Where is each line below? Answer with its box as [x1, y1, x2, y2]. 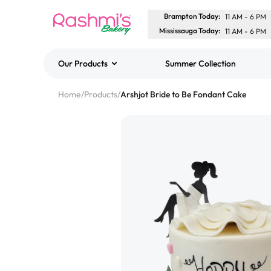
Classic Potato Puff [120, 103, 201, 115]
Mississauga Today [159, 26, 218, 35]
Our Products [58, 58, 108, 69]
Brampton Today [164, 11, 218, 21]
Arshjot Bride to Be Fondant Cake [120, 89, 246, 100]
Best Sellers [63, 69, 114, 81]
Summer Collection [165, 58, 236, 69]
